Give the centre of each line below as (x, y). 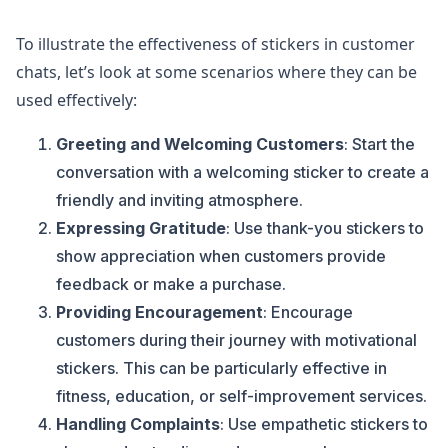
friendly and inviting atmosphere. (179, 200)
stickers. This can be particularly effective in (221, 368)
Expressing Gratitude (141, 228)
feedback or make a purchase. (171, 284)
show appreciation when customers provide (221, 256)
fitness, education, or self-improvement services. (241, 396)
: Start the (379, 144)
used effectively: (76, 100)
